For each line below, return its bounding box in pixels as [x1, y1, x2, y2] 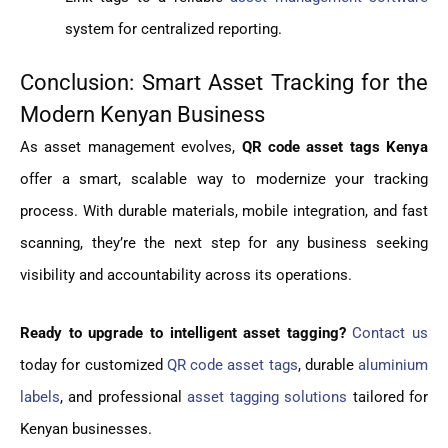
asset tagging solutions [187, 388, 348, 407]
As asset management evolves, [20, 138, 242, 157]
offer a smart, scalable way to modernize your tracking [20, 170, 428, 189]
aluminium [358, 356, 428, 375]
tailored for [347, 388, 429, 407]
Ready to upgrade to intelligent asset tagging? [20, 324, 346, 343]
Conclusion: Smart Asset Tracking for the [20, 70, 428, 96]
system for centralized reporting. [65, 19, 282, 38]
